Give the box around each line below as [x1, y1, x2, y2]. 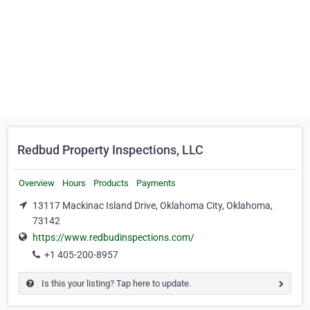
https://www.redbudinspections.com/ [33, 232, 194, 244]
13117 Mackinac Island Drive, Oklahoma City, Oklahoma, [33, 200, 273, 211]
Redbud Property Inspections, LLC [17, 143, 203, 157]
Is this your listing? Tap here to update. [39, 278, 191, 289]
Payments [136, 178, 176, 188]
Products [93, 178, 129, 188]
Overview [19, 178, 55, 188]
